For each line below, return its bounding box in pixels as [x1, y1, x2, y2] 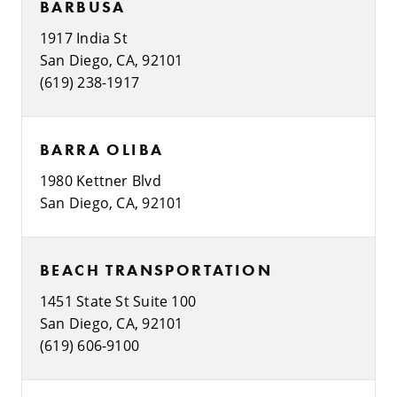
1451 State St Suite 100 [40, 291, 197, 310]
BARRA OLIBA [40, 138, 164, 160]
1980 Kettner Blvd [40, 170, 161, 190]
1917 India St [40, 27, 128, 47]
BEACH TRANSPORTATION [40, 259, 272, 280]
